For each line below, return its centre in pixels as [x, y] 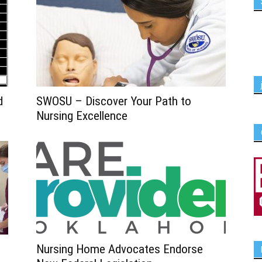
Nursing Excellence [82, 116]
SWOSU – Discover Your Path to [114, 101]
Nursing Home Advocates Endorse [120, 249]
